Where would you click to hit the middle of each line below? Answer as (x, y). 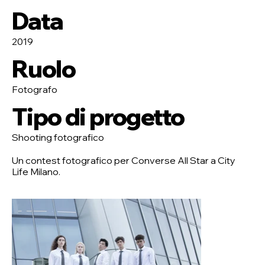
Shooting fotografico (58, 138)
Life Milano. (36, 172)
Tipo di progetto (98, 117)
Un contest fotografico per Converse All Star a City (124, 161)
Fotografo (35, 90)
